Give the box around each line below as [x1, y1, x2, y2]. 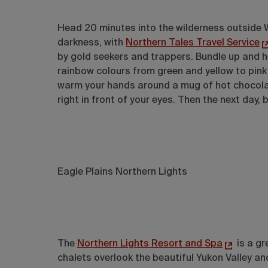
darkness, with [57, 38, 126, 48]
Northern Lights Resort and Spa [77, 239, 223, 249]
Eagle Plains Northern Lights [57, 167, 187, 177]
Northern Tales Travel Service [126, 38, 260, 48]
